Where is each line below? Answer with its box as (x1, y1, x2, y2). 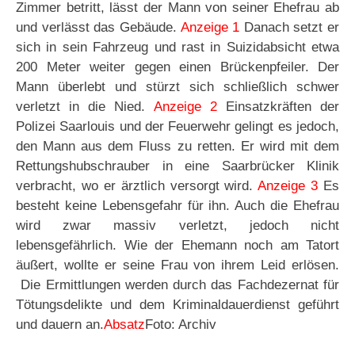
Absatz (104, 317, 145, 333)
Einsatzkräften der (216, 99, 340, 115)
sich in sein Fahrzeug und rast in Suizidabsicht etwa (16, 40, 339, 55)
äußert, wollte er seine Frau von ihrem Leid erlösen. (16, 258, 339, 273)
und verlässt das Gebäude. (16, 20, 181, 36)
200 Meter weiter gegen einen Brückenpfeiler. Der (16, 59, 339, 75)
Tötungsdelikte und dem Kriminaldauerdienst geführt (16, 297, 339, 313)
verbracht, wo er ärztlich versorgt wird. (16, 178, 258, 194)
